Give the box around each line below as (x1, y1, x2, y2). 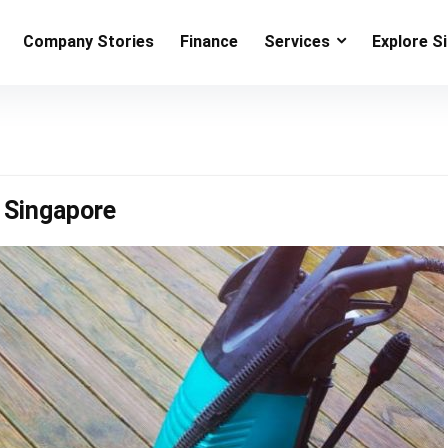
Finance (180, 31, 238, 51)
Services (264, 31, 330, 51)
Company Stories (23, 31, 154, 51)
